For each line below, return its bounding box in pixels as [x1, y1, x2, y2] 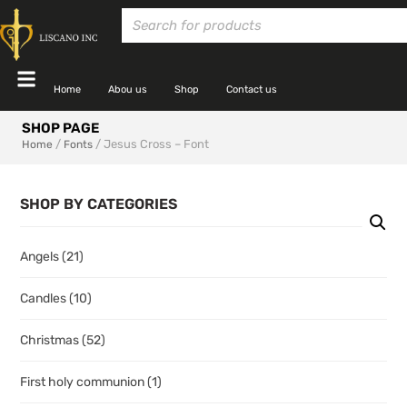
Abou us [108, 83, 147, 95]
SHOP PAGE [22, 119, 99, 136]
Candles [20, 290, 69, 306]
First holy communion [20, 373, 147, 390]
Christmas [20, 332, 82, 348]
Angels [20, 248, 62, 264]
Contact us [226, 83, 277, 95]
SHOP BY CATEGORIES [20, 194, 177, 213]
